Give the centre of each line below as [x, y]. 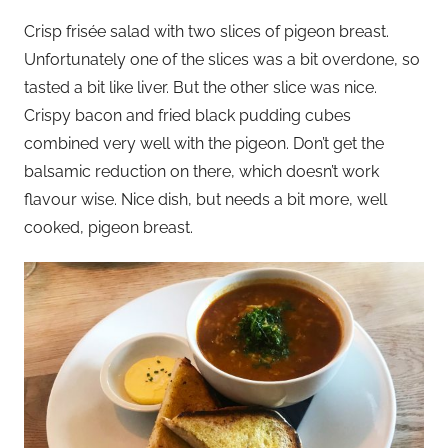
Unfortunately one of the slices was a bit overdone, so [222, 59]
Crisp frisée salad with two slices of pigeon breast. [206, 31]
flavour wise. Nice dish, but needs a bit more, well [205, 199]
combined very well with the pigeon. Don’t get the [204, 143]
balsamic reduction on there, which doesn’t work [201, 171]
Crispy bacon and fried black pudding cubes [187, 115]
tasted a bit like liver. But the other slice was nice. [200, 87]
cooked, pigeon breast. [108, 227]
